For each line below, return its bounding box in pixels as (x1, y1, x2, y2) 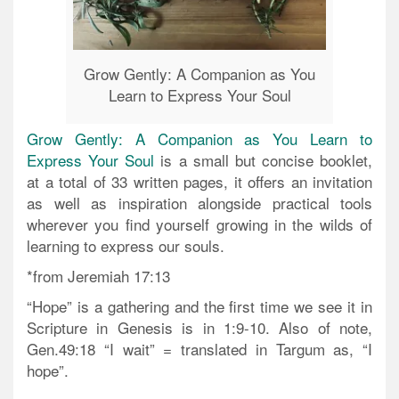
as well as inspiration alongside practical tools (27, 191, 372, 214)
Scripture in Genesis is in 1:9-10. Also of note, (27, 315, 372, 338)
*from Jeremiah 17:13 (27, 264, 170, 287)
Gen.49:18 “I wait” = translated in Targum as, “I (27, 337, 372, 360)
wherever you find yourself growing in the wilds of (27, 212, 372, 235)
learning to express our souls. (27, 233, 224, 256)
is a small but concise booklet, (154, 148, 372, 171)
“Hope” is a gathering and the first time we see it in (27, 294, 372, 317)
